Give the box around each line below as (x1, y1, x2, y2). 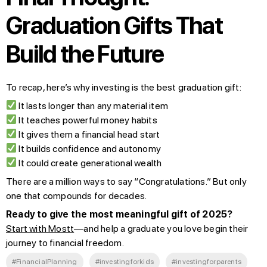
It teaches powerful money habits (17, 114, 157, 126)
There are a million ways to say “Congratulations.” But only (6, 175, 247, 187)
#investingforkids (95, 257, 154, 266)
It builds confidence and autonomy (17, 142, 162, 154)
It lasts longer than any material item (17, 100, 169, 111)
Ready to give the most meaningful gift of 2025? (6, 208, 233, 220)
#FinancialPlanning (12, 257, 77, 266)
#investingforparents (172, 257, 242, 266)
